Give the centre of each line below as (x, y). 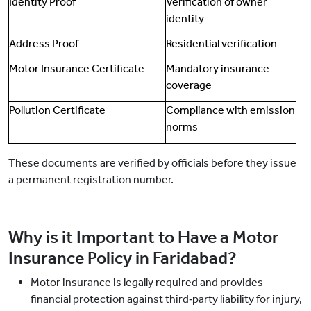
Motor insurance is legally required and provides (147, 283)
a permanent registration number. (91, 180)
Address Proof (44, 44)
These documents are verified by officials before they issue (152, 163)
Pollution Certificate (57, 110)
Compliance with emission (230, 110)
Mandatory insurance (218, 69)
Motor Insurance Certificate (77, 69)
